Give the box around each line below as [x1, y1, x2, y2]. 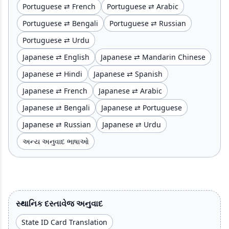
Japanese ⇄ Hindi [22, 68, 82, 79]
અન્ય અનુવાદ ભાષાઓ [22, 136, 89, 146]
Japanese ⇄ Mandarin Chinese [101, 52, 205, 62]
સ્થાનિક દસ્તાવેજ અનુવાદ [16, 197, 103, 209]
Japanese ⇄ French [22, 85, 87, 96]
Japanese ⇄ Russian [22, 119, 91, 129]
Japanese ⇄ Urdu [102, 119, 161, 129]
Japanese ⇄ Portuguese [101, 102, 182, 112]
